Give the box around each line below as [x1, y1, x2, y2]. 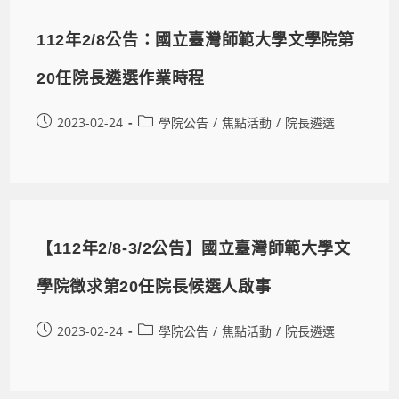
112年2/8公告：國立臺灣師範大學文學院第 [37, 30, 354, 49]
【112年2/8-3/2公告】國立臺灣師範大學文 [37, 239, 351, 257]
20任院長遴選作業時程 [37, 69, 205, 87]
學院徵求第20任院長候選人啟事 [37, 277, 272, 296]
